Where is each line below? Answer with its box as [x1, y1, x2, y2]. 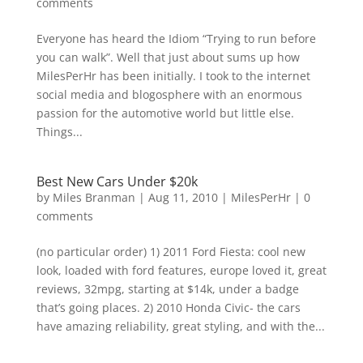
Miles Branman [52, 190, 135, 205]
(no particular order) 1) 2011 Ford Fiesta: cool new [36, 244, 305, 259]
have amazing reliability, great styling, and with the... [36, 318, 325, 334]
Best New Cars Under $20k [36, 173, 198, 190]
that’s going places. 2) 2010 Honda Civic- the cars [36, 300, 301, 315]
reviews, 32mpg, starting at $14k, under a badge [36, 281, 299, 297]
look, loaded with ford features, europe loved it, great [36, 263, 327, 278]
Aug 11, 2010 [147, 190, 218, 205]
